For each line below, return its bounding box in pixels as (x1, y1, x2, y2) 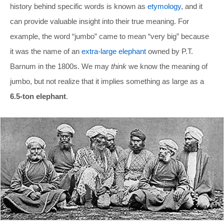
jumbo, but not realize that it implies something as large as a (10, 76, 204, 85)
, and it (181, 1, 202, 10)
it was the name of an (10, 46, 81, 55)
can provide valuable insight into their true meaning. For (10, 16, 189, 25)
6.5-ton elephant (10, 91, 66, 100)
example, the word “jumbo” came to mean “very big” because (10, 31, 209, 40)
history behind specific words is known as (10, 1, 147, 10)
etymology (147, 1, 181, 10)
